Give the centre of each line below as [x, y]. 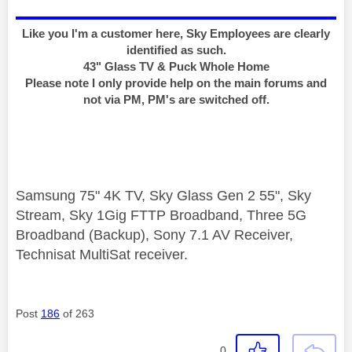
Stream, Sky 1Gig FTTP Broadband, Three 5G [161, 216]
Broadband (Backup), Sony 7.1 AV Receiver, [154, 235]
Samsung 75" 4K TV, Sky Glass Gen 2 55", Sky [163, 196]
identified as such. [176, 50]
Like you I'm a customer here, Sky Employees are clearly [176, 34]
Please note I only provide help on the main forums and [176, 83]
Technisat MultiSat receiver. [102, 255]
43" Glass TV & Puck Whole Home [176, 67]
